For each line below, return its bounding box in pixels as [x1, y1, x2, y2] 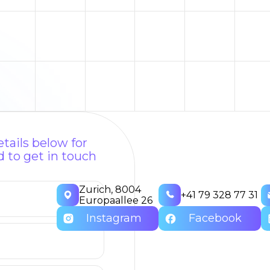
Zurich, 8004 [78, 183, 141, 195]
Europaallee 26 [78, 194, 152, 206]
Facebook [189, 212, 242, 225]
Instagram [86, 212, 142, 225]
